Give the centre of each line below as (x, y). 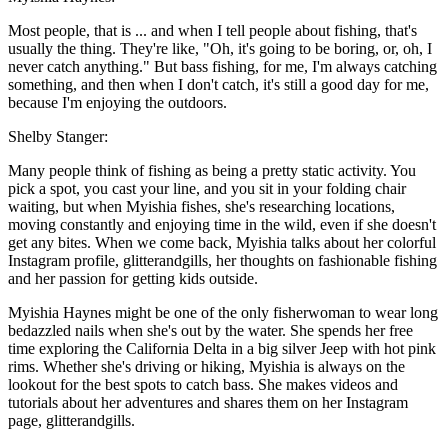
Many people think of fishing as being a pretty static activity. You (212, 171)
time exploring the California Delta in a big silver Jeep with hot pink (222, 349)
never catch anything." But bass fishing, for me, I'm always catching (222, 67)
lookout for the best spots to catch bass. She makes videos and (203, 385)
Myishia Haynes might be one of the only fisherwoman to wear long (223, 313)
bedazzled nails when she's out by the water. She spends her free (210, 331)
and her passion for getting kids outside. (133, 279)
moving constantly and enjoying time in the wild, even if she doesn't (222, 225)
